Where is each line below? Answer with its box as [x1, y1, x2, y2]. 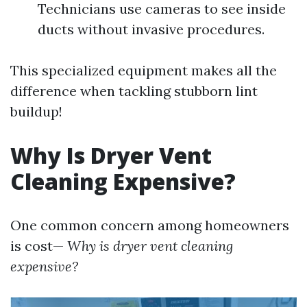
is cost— [10, 237, 64, 254]
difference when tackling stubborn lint [10, 82, 258, 99]
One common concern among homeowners [10, 217, 289, 234]
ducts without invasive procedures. [38, 21, 265, 38]
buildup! [10, 103, 62, 120]
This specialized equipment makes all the [10, 62, 277, 79]
